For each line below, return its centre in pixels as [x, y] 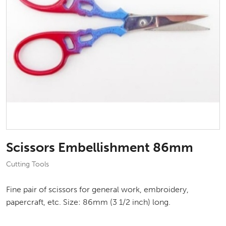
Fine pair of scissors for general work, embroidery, [97, 189]
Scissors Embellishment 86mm [100, 148]
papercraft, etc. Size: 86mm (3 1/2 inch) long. [88, 202]
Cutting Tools [27, 164]
